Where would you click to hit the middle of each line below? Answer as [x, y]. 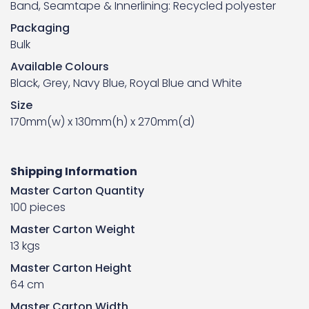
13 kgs [25, 246]
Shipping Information [74, 171]
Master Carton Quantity [77, 191]
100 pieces [38, 207]
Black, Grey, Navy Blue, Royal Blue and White [126, 83]
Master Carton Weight [73, 229]
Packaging [40, 28]
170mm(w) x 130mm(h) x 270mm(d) [102, 122]
